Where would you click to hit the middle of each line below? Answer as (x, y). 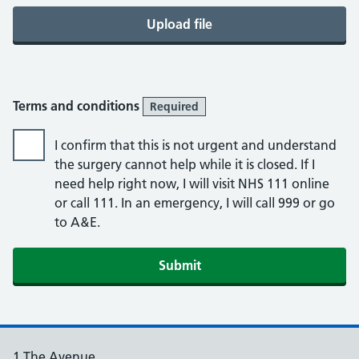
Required (174, 107)
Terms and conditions (78, 106)
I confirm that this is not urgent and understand (196, 145)
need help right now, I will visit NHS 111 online (192, 184)
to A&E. (77, 222)
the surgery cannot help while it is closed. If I (185, 164)
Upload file (179, 24)
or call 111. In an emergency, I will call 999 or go (195, 203)
